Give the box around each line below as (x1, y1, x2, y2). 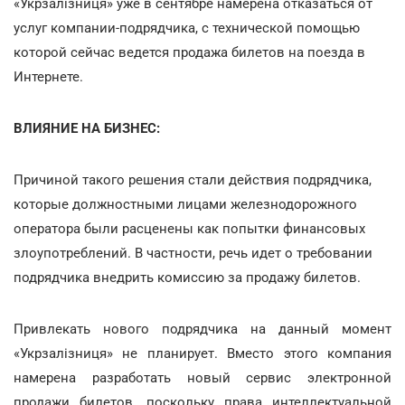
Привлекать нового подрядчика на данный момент (14, 320, 391, 337)
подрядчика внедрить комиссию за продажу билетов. (14, 268, 361, 286)
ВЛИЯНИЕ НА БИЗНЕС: (14, 119, 160, 137)
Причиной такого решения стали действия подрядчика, (14, 171, 372, 188)
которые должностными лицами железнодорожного (14, 195, 357, 212)
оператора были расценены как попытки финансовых (14, 220, 365, 237)
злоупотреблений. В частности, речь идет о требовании (14, 244, 372, 261)
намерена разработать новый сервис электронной (14, 369, 391, 386)
